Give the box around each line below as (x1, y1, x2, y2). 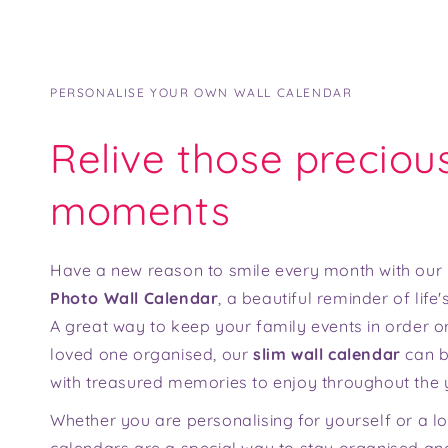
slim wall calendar (253, 343, 406, 364)
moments (50, 184, 231, 235)
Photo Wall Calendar (50, 287, 219, 308)
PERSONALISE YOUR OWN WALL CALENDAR (50, 84, 353, 100)
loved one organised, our (50, 343, 254, 364)
